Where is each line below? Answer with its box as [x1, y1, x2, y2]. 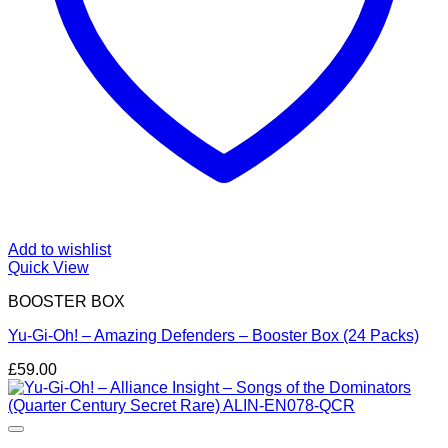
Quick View [8, 259, 89, 276]
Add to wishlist [8, 241, 111, 258]
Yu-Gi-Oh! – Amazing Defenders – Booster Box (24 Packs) [8, 327, 419, 344]
